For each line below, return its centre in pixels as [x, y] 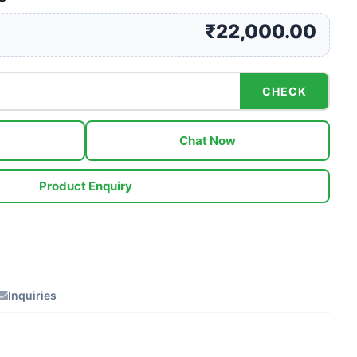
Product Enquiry [85, 186]
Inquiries [32, 295]
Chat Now [208, 141]
